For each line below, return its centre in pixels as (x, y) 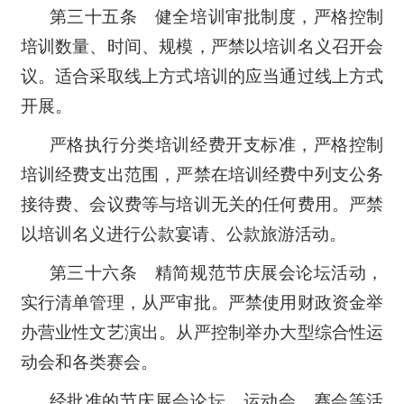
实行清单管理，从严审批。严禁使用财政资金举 (202, 302)
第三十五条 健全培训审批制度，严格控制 (216, 16)
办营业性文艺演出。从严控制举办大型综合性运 (202, 332)
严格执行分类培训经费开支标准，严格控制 (216, 144)
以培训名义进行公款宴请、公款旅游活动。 (183, 234)
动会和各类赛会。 (89, 362)
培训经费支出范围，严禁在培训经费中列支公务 (202, 174)
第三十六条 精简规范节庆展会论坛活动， (216, 272)
